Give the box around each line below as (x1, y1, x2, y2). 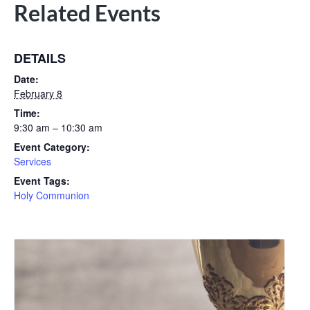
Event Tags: (14, 174, 70, 188)
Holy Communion (14, 188, 89, 203)
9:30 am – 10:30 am (14, 120, 102, 135)
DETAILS (14, 49, 66, 68)
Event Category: (14, 140, 90, 154)
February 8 (14, 86, 62, 101)
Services (14, 154, 51, 169)
